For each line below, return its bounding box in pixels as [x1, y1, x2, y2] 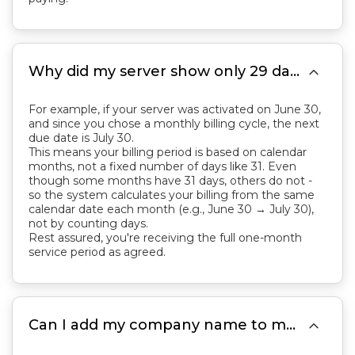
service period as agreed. [29, 245, 166, 259]
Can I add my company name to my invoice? [286, 316, 296, 334]
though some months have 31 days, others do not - [29, 174, 312, 188]
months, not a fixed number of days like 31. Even [29, 159, 296, 174]
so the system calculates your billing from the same [29, 188, 315, 202]
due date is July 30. [29, 131, 134, 145]
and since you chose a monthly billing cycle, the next [29, 116, 319, 131]
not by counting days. [29, 216, 148, 231]
